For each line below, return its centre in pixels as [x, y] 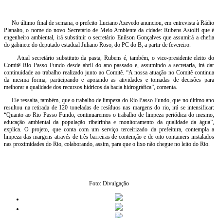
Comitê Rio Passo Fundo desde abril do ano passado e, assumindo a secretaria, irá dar [109, 65]
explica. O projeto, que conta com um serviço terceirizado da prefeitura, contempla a [109, 130]
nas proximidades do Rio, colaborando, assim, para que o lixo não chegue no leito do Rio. [107, 144]
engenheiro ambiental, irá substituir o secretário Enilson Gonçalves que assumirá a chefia [109, 38]
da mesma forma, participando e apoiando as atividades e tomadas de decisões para [109, 80]
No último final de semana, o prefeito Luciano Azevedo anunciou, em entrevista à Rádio [109, 23]
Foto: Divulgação [109, 184]
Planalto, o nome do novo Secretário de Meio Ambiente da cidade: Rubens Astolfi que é [109, 30]
